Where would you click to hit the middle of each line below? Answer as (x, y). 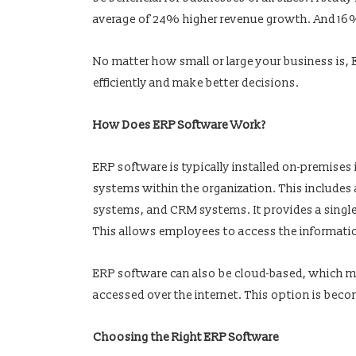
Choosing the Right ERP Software (186, 338)
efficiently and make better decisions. (196, 83)
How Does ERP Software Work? (179, 126)
